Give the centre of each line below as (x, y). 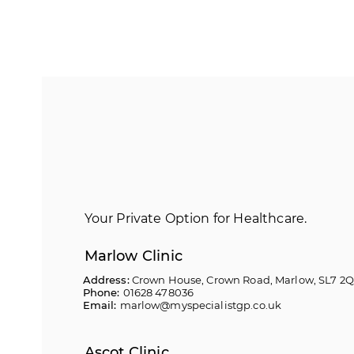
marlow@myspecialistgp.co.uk (201, 305)
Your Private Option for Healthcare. (196, 218)
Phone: (103, 292)
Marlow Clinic (133, 256)
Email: (101, 305)
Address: (106, 280)
